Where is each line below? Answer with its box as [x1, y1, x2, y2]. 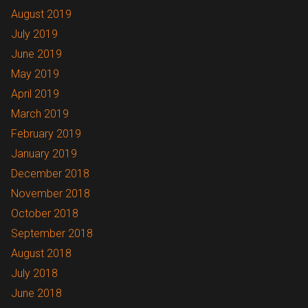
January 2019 [11, 146, 77, 160]
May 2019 [11, 67, 59, 80]
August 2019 [11, 7, 71, 21]
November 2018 [11, 186, 90, 200]
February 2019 [11, 126, 81, 140]
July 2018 [11, 266, 58, 280]
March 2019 [11, 107, 69, 120]
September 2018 [11, 226, 93, 240]
